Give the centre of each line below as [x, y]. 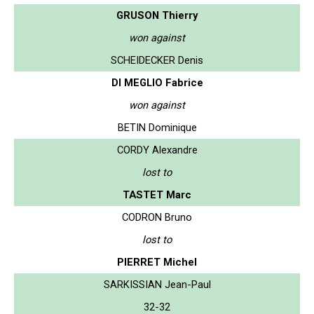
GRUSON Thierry [157, 15]
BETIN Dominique [157, 127]
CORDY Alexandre [157, 150]
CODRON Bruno [157, 217]
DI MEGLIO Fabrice [157, 82]
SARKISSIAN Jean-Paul [157, 284]
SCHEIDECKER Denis [157, 60]
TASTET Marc [157, 194]
